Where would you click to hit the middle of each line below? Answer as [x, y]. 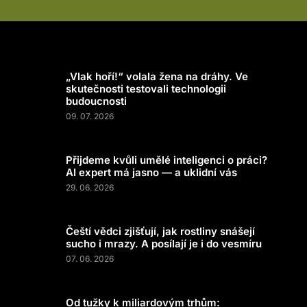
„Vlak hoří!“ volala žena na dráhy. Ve [157, 76]
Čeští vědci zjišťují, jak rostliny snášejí [160, 231]
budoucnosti [96, 101]
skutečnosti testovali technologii [146, 89]
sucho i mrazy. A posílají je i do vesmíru [164, 244]
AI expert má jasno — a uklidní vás [151, 172]
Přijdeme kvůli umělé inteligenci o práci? [167, 160]
